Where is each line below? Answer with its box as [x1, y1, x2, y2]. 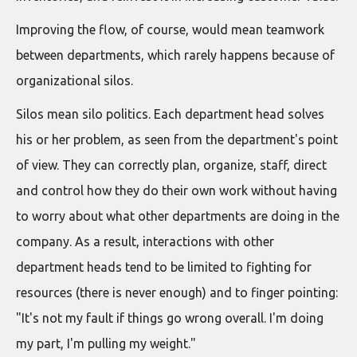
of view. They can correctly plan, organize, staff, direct [16, 158, 327, 172]
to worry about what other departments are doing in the [16, 209, 339, 223]
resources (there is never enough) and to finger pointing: [16, 285, 338, 300]
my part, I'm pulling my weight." [16, 336, 196, 351]
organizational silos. [16, 73, 133, 88]
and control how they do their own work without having [16, 183, 337, 198]
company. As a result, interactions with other [16, 234, 274, 249]
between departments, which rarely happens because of [16, 48, 335, 62]
